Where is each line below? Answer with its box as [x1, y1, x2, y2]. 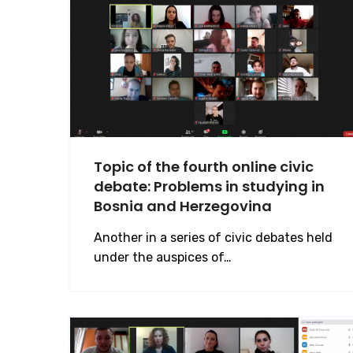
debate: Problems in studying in [94, 176, 325, 196]
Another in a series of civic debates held [94, 229, 333, 245]
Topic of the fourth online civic [94, 156, 314, 176]
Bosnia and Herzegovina [94, 195, 272, 216]
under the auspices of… [94, 249, 232, 265]
